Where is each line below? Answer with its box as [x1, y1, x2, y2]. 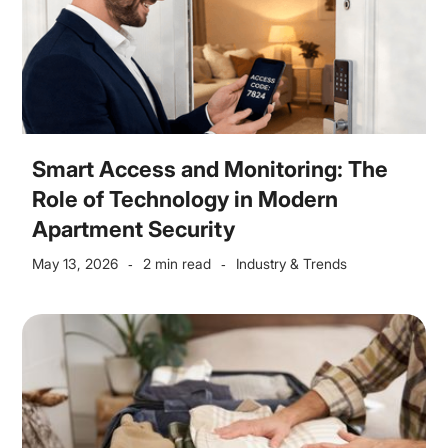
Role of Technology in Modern [32, 186, 339, 212]
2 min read [143, 255, 212, 272]
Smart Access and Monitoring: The [32, 156, 389, 182]
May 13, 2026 [32, 255, 119, 272]
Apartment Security [32, 216, 236, 242]
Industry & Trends [236, 255, 348, 272]
